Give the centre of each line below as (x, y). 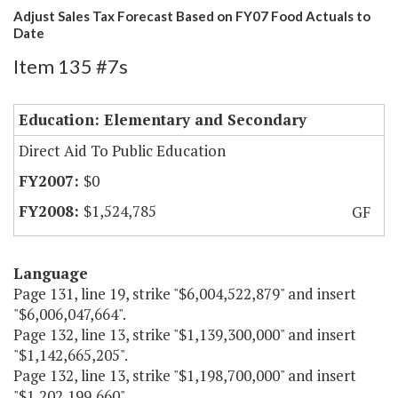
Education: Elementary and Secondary (163, 120)
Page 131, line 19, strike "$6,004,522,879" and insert (185, 294)
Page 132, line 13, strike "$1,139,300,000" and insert (185, 335)
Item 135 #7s (71, 67)
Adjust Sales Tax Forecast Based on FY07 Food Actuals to (192, 16)
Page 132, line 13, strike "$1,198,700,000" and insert (185, 376)
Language (51, 274)
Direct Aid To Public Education (122, 151)
